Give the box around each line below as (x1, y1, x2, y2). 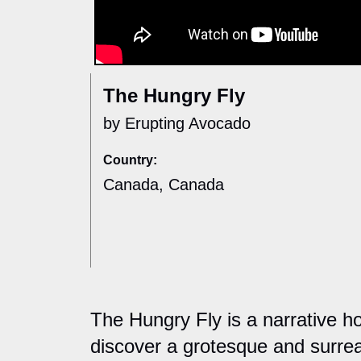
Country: (103, 153, 157, 168)
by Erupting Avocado (103, 114, 251, 133)
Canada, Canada (103, 176, 224, 194)
